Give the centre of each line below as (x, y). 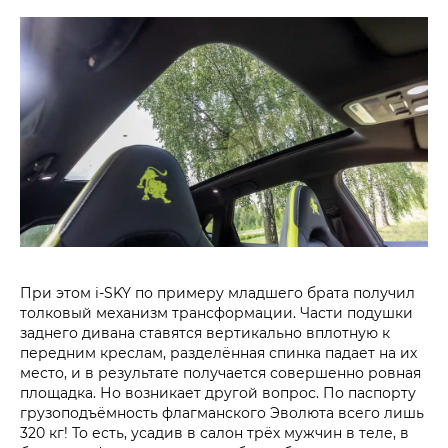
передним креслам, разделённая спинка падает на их (218, 352)
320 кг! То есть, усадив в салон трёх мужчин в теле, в (214, 432)
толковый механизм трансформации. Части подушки (216, 312)
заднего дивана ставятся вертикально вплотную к (205, 332)
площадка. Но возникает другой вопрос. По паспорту (218, 392)
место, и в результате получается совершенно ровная (220, 372)
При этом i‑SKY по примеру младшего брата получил (217, 292)
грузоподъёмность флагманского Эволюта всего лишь (222, 412)
